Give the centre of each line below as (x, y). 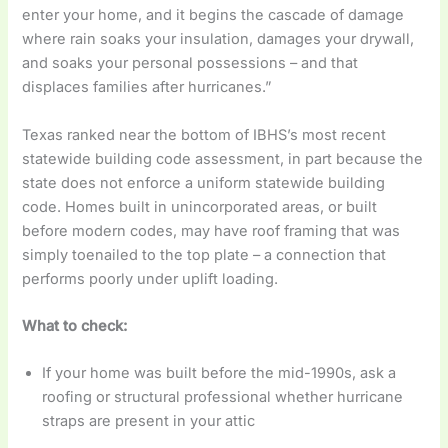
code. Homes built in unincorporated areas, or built (200, 206)
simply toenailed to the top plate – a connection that (204, 254)
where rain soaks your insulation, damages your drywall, (218, 39)
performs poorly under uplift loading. (150, 278)
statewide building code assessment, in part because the (223, 158)
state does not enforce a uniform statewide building (204, 182)
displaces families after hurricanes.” (147, 87)
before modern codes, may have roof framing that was (211, 230)
